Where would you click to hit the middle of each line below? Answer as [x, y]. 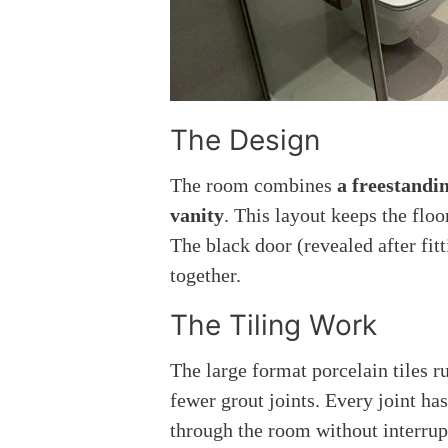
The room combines [253, 185]
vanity [197, 215]
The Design [245, 140]
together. [205, 275]
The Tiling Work [273, 325]
